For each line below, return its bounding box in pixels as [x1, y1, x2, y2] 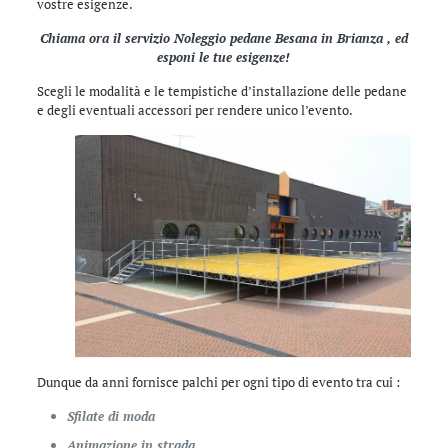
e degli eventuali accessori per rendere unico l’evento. [36, 100, 353, 119]
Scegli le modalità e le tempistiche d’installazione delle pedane [36, 81, 407, 100]
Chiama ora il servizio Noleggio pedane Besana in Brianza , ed [39, 28, 408, 47]
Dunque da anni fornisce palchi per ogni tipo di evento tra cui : [36, 373, 400, 392]
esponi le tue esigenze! [157, 47, 291, 66]
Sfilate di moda [66, 407, 155, 426]
